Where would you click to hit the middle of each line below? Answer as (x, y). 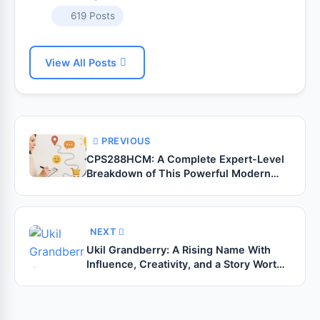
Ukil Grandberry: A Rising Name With (179, 249)
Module (105, 187)
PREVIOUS (126, 141)
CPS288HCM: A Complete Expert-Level (185, 159)
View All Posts (81, 62)
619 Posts (92, 15)
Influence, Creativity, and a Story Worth (185, 264)
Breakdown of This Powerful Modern (179, 173)
